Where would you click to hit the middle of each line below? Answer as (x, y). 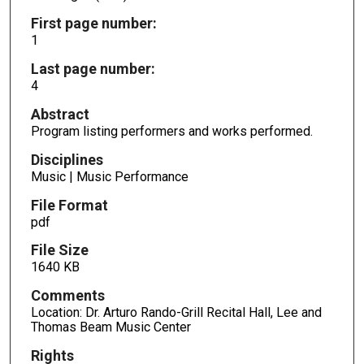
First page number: (93, 24)
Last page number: (93, 68)
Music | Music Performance (109, 176)
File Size (59, 250)
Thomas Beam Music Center (110, 327)
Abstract (60, 114)
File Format (69, 205)
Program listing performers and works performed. (171, 131)
